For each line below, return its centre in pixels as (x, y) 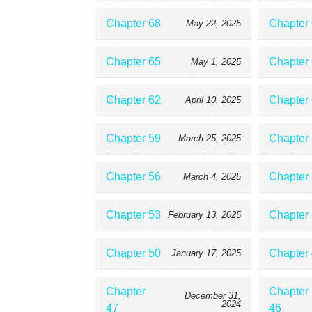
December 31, (212, 296)
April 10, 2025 (213, 100)
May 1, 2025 (216, 62)
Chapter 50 (133, 253)
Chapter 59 (133, 138)
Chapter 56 (133, 177)
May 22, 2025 (213, 23)
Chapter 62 (133, 100)
